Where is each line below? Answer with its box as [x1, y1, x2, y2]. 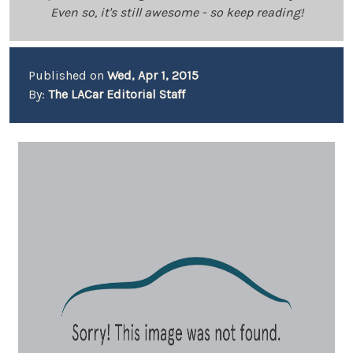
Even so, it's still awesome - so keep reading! [50, 5, 303, 20]
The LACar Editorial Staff [48, 87, 185, 102]
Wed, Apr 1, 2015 [107, 68, 199, 83]
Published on [28, 68, 107, 83]
